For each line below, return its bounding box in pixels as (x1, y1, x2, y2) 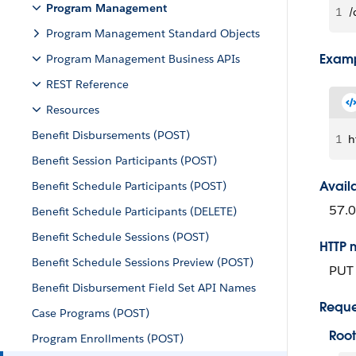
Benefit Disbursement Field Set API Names (32, 281, 256, 295)
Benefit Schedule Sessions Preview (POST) (32, 255, 253, 269)
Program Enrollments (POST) (32, 331, 184, 346)
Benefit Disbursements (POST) (32, 128, 190, 142)
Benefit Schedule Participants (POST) (32, 179, 226, 193)
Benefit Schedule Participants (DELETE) (32, 204, 237, 219)
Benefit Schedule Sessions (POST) (32, 230, 209, 244)
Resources (46, 103, 99, 117)
